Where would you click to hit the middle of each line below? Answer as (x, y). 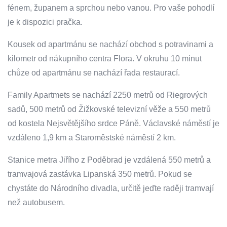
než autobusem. (36, 203)
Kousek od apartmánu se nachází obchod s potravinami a (110, 45)
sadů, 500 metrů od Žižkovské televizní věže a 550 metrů (109, 109)
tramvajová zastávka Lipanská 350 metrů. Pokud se (100, 174)
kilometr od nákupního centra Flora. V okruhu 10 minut (105, 59)
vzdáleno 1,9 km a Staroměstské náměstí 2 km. (92, 138)
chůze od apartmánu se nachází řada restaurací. (94, 73)
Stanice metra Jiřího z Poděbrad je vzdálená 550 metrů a (109, 160)
